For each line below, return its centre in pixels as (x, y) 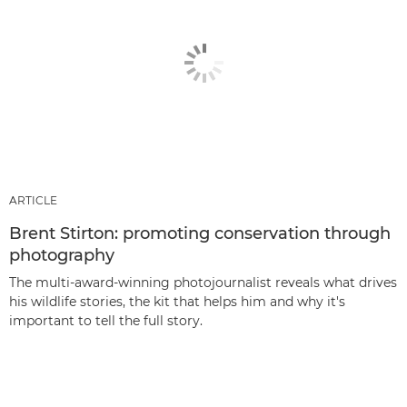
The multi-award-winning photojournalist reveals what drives (203, 282)
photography (62, 255)
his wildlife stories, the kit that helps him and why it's (177, 301)
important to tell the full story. (106, 320)
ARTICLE (33, 200)
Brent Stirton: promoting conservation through (200, 233)
